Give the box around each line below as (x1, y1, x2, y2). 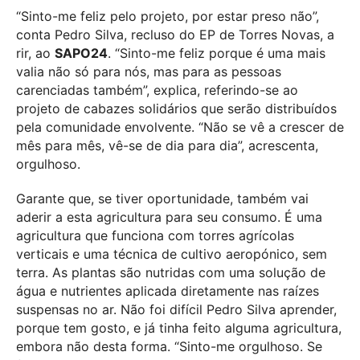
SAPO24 (55, 44, 108, 61)
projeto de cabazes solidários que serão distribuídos (16, 100, 337, 117)
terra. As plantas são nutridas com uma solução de (16, 264, 325, 281)
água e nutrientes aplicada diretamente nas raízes (16, 283, 319, 300)
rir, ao (16, 44, 55, 61)
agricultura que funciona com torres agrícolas (16, 227, 294, 244)
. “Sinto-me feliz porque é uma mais (108, 44, 325, 61)
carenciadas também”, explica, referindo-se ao (16, 81, 298, 98)
